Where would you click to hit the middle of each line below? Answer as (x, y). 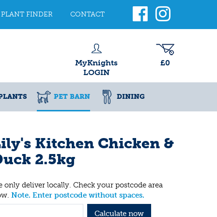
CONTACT (87, 14)
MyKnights (96, 63)
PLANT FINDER (27, 14)
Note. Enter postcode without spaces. (78, 195)
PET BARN (72, 97)
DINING (131, 97)
